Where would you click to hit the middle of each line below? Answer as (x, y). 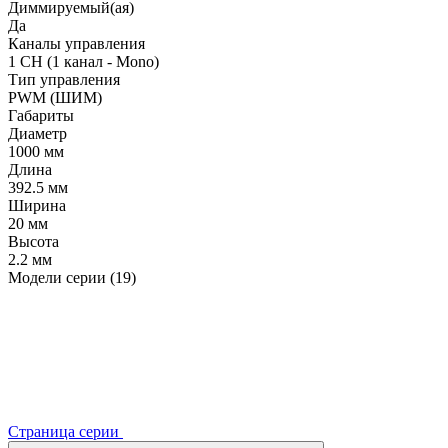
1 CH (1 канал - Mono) (83, 61)
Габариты (41, 115)
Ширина (37, 205)
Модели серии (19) (72, 277)
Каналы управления (76, 43)
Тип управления (64, 79)
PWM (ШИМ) (55, 97)
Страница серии (65, 431)
